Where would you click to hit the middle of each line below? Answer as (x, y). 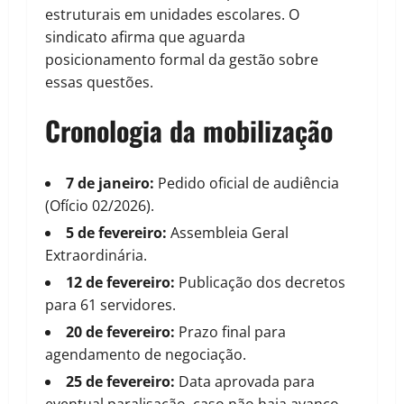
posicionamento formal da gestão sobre (182, 60)
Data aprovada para (245, 382)
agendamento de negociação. (146, 355)
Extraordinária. (96, 256)
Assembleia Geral (228, 233)
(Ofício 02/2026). (100, 206)
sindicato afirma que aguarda (145, 37)
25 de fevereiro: (120, 382)
